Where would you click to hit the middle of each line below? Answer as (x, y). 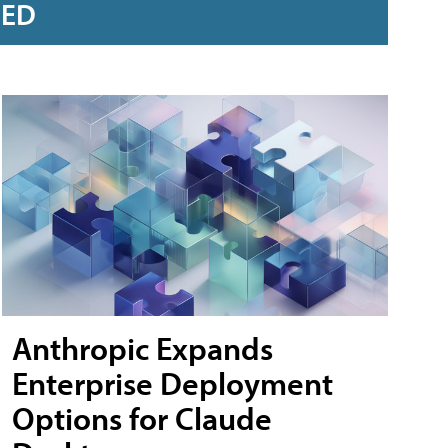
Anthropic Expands (142, 347)
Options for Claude (142, 417)
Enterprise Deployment (172, 382)
